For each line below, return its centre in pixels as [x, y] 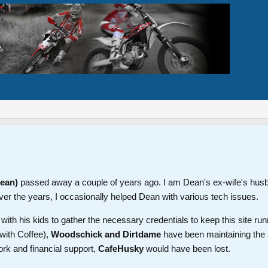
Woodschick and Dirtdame [106, 234]
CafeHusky [121, 248]
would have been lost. [187, 248]
